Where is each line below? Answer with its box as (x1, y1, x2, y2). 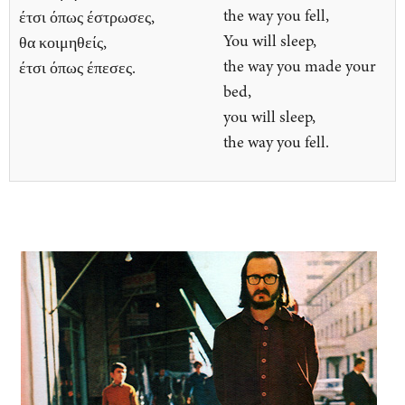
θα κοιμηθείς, (19, 32, 110, 54)
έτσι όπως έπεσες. (19, 57, 136, 80)
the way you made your (223, 55, 376, 78)
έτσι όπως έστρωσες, (19, 6, 155, 29)
